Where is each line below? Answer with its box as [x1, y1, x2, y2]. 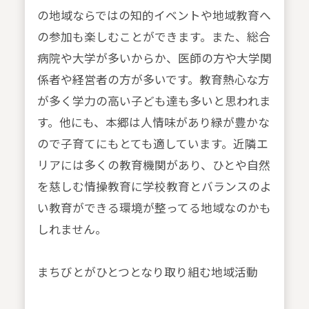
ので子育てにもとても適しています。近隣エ [37, 135, 268, 152]
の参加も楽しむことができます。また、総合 [37, 28, 270, 46]
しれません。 [37, 221, 107, 238]
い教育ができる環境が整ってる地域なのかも [37, 199, 271, 217]
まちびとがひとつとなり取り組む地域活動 [37, 263, 258, 281]
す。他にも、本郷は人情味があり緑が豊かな [37, 114, 270, 131]
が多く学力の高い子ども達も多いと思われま [37, 92, 271, 110]
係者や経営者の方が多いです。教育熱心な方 [37, 71, 270, 88]
